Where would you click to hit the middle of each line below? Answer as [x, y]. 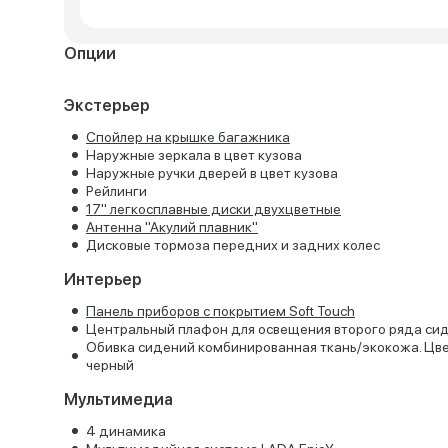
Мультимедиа [118, 399]
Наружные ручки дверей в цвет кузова [212, 173]
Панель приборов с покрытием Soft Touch [220, 311]
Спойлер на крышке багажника [188, 137]
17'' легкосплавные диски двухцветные [213, 209]
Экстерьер [107, 105]
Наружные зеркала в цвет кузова [194, 155]
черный [110, 365]
